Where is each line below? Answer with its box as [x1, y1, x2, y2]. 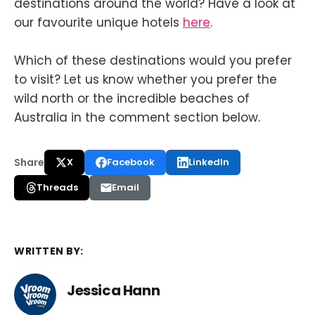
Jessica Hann [67, 280, 160, 300]
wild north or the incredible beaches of [14, 90, 250, 108]
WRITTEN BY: [14, 244, 84, 259]
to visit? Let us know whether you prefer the [14, 71, 277, 89]
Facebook [107, 155, 155, 169]
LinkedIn [188, 155, 229, 169]
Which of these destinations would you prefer [14, 52, 292, 70]
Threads [37, 181, 78, 195]
